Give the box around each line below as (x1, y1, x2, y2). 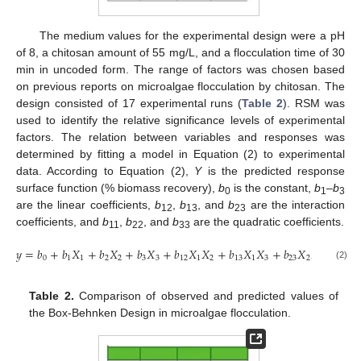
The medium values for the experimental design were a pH (39, 29, 345, 42)
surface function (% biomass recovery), (16, 181, 218, 194)
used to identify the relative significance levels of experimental (16, 114, 345, 127)
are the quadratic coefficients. (190, 215, 344, 228)
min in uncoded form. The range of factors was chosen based (16, 63, 345, 76)
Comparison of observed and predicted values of (73, 289, 338, 303)
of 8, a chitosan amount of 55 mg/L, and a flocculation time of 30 (16, 46, 345, 59)
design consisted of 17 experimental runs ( (16, 97, 243, 110)
